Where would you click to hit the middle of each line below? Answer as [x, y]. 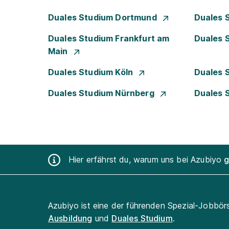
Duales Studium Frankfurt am [109, 38]
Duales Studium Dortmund [104, 17]
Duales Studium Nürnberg [102, 93]
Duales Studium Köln [92, 72]
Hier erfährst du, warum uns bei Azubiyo [146, 159]
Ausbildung [70, 218]
